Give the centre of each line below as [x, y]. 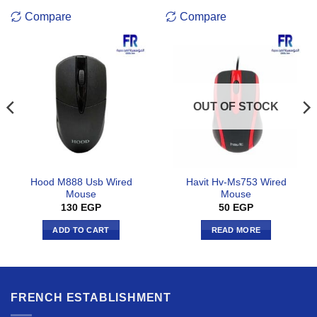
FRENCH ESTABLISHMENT [91, 298]
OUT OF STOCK [236, 106]
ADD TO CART [81, 230]
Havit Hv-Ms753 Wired [236, 183]
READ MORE [236, 230]
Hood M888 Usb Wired [81, 183]
